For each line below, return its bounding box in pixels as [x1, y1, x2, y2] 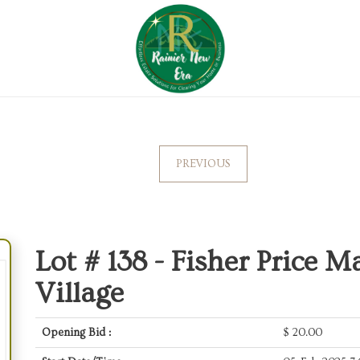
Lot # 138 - [35, 246, 171, 278]
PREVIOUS [175, 157, 231, 170]
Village [35, 277, 124, 309]
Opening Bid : [42, 326, 111, 339]
